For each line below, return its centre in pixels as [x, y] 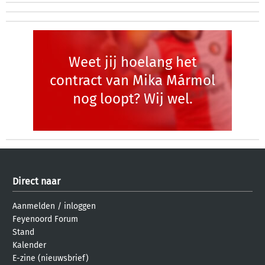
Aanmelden [34, 206]
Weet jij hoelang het [132, 62]
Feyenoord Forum [45, 219]
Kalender [29, 245]
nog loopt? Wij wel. [132, 98]
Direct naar [36, 181]
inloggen [80, 206]
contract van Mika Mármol [132, 80]
